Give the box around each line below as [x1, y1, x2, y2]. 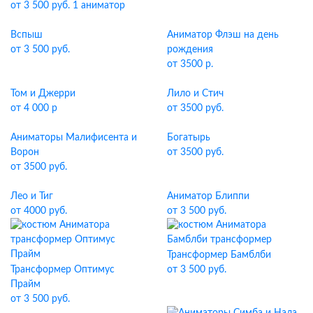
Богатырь [167, 132, 210, 143]
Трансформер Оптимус [10, 264, 115, 275]
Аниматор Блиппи [167, 191, 249, 201]
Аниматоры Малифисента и [10, 132, 137, 143]
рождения [167, 44, 213, 54]
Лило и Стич [167, 88, 224, 99]
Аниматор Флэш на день [167, 29, 279, 40]
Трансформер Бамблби [167, 249, 271, 260]
